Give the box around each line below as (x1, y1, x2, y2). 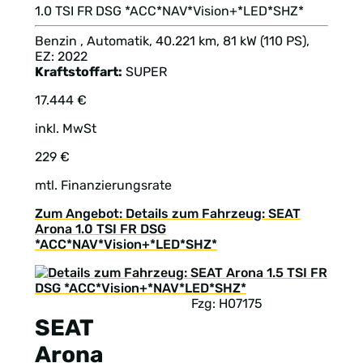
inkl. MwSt (35, 120, 96, 136)
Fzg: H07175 (191, 295, 263, 311)
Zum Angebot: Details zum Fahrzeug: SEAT (35, 205, 301, 221)
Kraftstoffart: (35, 63, 122, 79)
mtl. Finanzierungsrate (35, 177, 172, 193)
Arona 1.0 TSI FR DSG (35, 220, 166, 237)
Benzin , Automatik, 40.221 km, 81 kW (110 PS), (35, 32, 310, 49)
